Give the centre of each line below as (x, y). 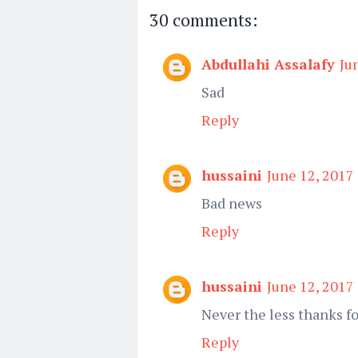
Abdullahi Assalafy (268, 64)
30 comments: (204, 20)
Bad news (232, 203)
